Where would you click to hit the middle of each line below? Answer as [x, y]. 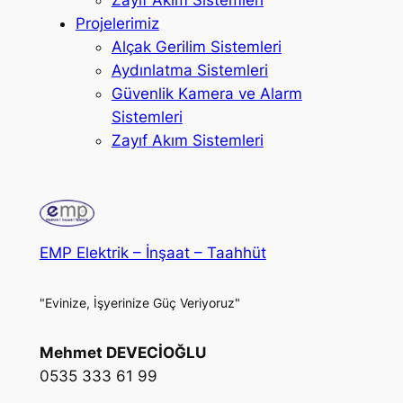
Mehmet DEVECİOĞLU [122, 352]
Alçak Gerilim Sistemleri [196, 46]
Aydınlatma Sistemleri [189, 70]
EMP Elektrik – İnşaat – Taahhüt [152, 253]
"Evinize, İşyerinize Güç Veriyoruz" [139, 302]
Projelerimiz [117, 23]
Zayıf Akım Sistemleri [187, 140]
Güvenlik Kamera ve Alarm [206, 93]
